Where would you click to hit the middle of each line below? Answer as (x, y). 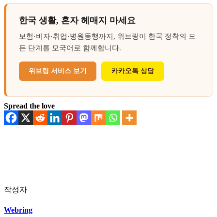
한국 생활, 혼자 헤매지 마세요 (77, 21)
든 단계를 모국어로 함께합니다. (70, 48)
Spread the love (29, 106)
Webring (18, 210)
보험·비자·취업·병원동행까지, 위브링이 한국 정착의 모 (107, 37)
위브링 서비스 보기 (58, 71)
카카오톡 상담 (133, 71)
